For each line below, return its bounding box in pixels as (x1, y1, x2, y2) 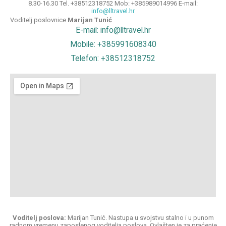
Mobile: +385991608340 (70, 39, 156, 49)
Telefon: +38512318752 (71, 53, 155, 63)
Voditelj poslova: (12, 213, 66, 221)
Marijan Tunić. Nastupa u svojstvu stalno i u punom (66, 213, 214, 221)
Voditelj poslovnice (10, 16, 66, 24)
